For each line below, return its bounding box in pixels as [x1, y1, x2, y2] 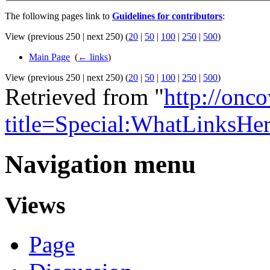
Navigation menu [5, 149, 196, 178]
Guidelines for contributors [112, 11, 222, 22]
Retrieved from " [5, 84, 164, 110]
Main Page [29, 52, 70, 63]
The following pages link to [5, 11, 112, 22]
